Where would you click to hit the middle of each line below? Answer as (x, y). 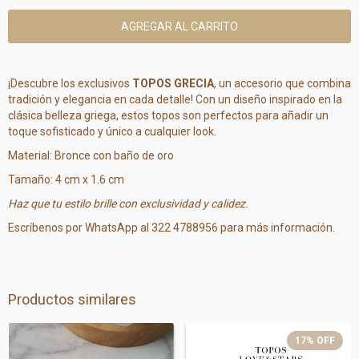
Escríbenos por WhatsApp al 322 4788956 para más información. (171, 228)
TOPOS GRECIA (173, 83)
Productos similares (72, 299)
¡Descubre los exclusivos (70, 83)
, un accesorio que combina (282, 83)
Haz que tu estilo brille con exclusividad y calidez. (128, 204)
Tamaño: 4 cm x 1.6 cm (66, 179)
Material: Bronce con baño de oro (91, 155)
